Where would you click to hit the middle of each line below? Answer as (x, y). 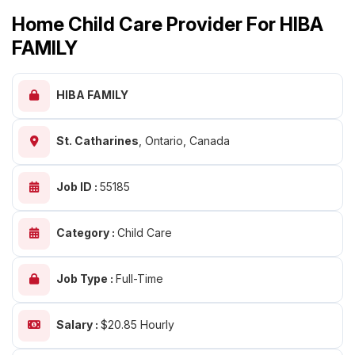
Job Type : (86, 279)
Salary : (78, 324)
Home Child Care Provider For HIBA (168, 24)
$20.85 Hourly (137, 324)
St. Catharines (97, 141)
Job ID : (78, 187)
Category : (87, 233)
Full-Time (139, 279)
